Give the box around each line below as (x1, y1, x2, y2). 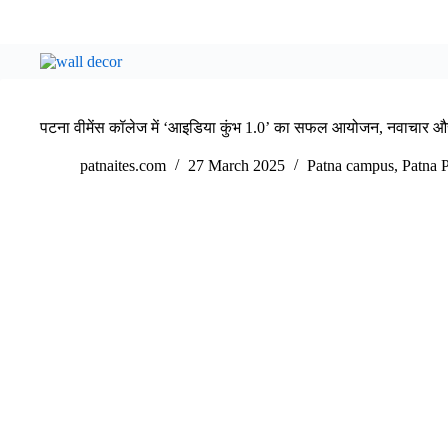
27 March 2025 (188, 157, 285, 175)
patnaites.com (80, 157, 166, 175)
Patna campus (307, 157, 394, 175)
